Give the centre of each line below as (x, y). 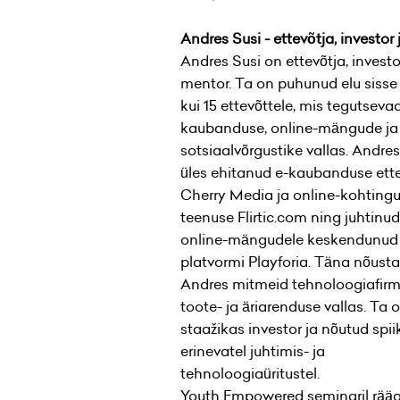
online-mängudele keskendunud (289, 239)
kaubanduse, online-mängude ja (289, 128)
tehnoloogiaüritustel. (250, 373)
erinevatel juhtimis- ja (253, 351)
